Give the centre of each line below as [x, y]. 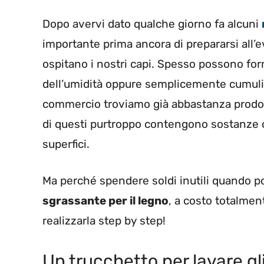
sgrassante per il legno [105, 201]
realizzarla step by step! [104, 221]
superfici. [66, 144]
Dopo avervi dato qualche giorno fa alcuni [152, 24]
